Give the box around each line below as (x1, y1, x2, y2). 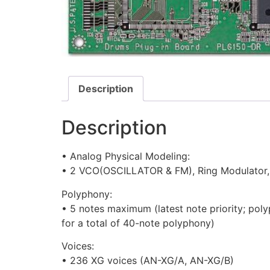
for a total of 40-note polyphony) (61, 216, 215, 229)
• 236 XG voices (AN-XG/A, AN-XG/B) (61, 254, 234, 267)
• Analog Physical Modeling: (61, 150, 190, 163)
